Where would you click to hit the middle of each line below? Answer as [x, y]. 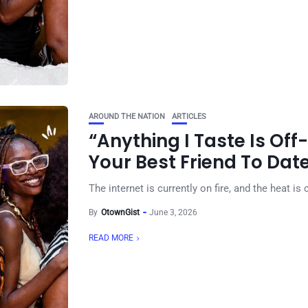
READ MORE [111, 238]
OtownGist [120, 212]
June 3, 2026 [173, 212]
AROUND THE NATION [127, 117]
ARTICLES [189, 117]
